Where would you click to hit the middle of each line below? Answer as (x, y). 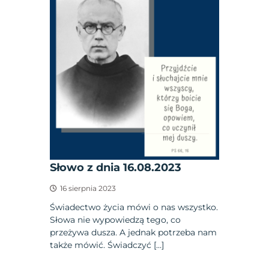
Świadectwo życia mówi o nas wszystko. (134, 207)
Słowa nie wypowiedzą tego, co (116, 220)
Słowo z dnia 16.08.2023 (116, 168)
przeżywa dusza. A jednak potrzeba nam (134, 233)
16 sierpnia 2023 (88, 189)
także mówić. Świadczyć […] (107, 245)
